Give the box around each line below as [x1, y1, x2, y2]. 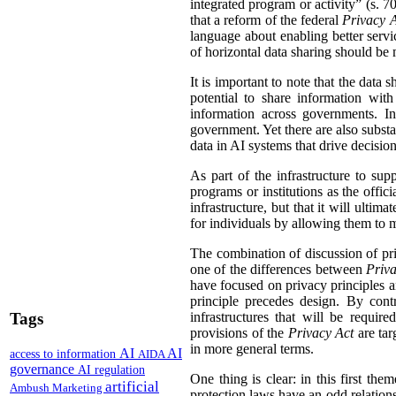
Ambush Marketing [10, 380, 105, 394]
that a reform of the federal [190, 12, 343, 28]
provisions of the [190, 325, 288, 341]
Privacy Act [287, 325, 354, 341]
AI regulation [78, 362, 145, 377]
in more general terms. [190, 341, 314, 357]
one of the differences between [190, 262, 367, 278]
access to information [10, 346, 119, 361]
